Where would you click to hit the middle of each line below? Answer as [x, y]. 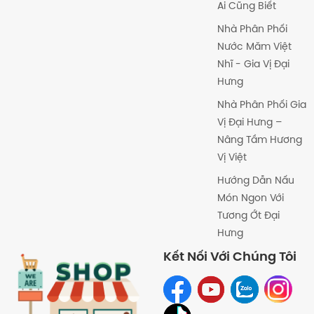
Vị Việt [232, 158]
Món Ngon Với [250, 198]
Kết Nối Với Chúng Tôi [230, 257]
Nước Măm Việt [254, 47]
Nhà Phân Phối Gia [261, 105]
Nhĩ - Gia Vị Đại [253, 64]
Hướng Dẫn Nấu [255, 181]
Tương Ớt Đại [248, 216]
